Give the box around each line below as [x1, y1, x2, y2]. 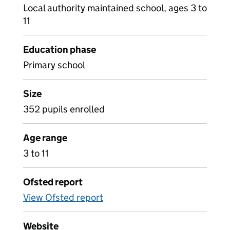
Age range [23, 132, 67, 144]
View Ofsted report [23, 191, 103, 203]
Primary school [23, 59, 85, 71]
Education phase [23, 44, 96, 55]
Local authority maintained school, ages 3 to [23, 2, 207, 14]
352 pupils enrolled [23, 103, 105, 115]
